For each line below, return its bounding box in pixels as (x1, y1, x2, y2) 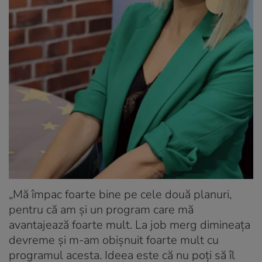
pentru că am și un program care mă (9, 202, 194, 218)
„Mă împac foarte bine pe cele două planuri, (9, 187, 232, 203)
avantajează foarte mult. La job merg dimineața (9, 217, 250, 233)
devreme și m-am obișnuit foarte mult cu (9, 232, 219, 249)
